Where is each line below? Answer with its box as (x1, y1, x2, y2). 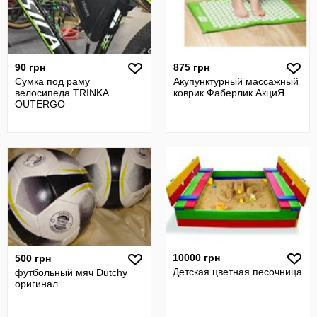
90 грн (15, 62, 45, 73)
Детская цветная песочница (173, 266, 302, 277)
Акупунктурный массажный (173, 76, 299, 87)
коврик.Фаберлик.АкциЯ (173, 87, 284, 98)
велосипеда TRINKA (15, 87, 108, 98)
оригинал (15, 278, 58, 289)
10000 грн (173, 252, 220, 263)
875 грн (173, 62, 209, 73)
